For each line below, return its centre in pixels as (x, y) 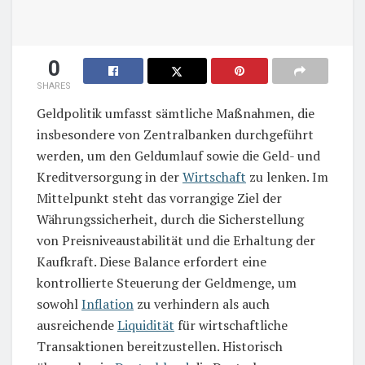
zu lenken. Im (287, 176)
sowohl (59, 303)
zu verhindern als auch (202, 303)
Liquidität (146, 325)
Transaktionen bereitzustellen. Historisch (160, 346)
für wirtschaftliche (231, 325)
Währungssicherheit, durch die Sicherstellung (170, 219)
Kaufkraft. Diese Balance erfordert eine (152, 261)
